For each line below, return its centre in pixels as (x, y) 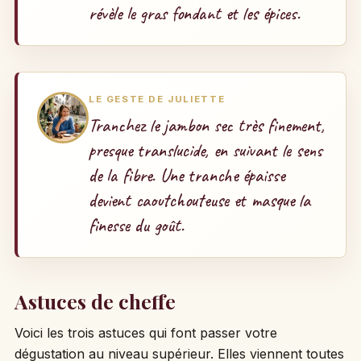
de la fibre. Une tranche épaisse (186, 175)
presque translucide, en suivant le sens (205, 150)
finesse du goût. (136, 225)
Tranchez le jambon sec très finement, (206, 125)
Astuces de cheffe (95, 301)
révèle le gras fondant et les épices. (194, 14)
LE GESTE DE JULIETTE (157, 100)
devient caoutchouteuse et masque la (199, 200)
